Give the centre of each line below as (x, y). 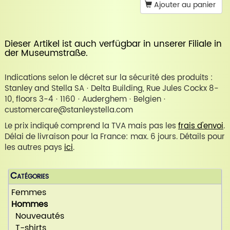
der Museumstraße (45, 54)
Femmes (29, 193)
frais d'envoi (200, 126)
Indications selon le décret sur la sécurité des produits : (109, 78)
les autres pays (34, 148)
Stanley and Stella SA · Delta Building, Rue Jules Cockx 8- (111, 89)
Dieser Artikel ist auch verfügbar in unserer (96, 44)
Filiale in (205, 44)
